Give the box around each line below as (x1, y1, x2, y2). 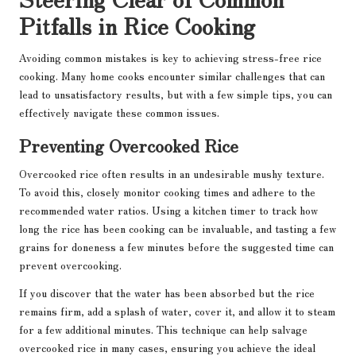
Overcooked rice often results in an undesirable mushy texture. (19, 165, 324, 182)
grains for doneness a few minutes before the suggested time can (19, 238, 334, 255)
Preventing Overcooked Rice (19, 132, 238, 158)
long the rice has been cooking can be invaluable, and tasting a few (19, 220, 336, 237)
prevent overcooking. (19, 257, 122, 273)
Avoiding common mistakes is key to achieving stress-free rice (19, 49, 322, 66)
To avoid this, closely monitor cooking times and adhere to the (19, 184, 315, 200)
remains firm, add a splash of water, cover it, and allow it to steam (19, 303, 335, 319)
